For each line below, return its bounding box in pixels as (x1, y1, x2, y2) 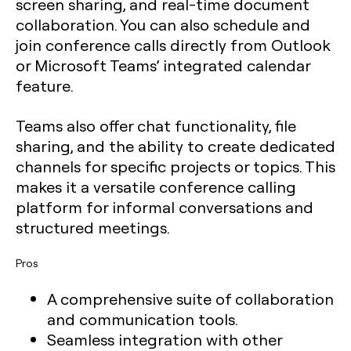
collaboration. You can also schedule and (16, 14, 310, 34)
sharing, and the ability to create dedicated (16, 136, 335, 156)
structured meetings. (16, 217, 170, 237)
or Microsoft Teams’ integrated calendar (16, 55, 310, 75)
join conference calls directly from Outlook (16, 34, 331, 55)
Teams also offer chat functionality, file (16, 115, 296, 136)
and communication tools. (47, 309, 238, 329)
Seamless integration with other (47, 329, 282, 349)
